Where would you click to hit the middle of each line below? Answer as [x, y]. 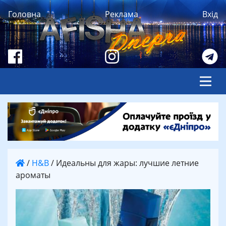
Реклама [122, 14]
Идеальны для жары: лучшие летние [127, 163]
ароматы [33, 175]
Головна [24, 14]
